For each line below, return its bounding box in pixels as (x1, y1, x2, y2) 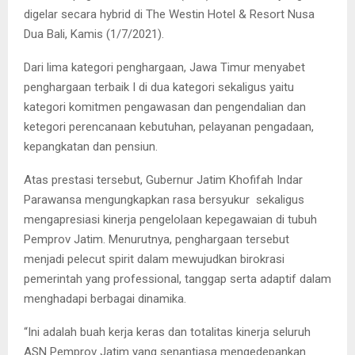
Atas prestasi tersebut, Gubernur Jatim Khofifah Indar (24, 173, 303, 187)
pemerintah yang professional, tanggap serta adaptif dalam (24, 272, 331, 286)
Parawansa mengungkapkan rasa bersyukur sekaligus (24, 193, 304, 207)
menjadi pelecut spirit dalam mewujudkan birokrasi (24, 252, 284, 266)
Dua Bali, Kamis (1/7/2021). (24, 27, 164, 41)
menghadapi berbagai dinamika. (24, 292, 186, 306)
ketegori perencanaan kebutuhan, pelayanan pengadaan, (24, 120, 314, 134)
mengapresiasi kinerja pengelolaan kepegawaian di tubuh (24, 212, 317, 227)
